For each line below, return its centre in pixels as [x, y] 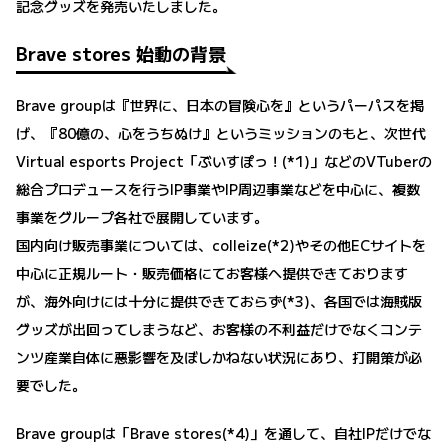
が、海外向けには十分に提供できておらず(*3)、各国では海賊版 [219, 300]
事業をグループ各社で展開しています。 [142, 216]
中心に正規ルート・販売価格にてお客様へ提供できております [212, 272]
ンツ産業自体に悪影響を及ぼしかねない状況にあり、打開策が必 [219, 356]
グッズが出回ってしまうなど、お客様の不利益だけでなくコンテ [219, 328]
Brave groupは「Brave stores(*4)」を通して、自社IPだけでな [223, 432]
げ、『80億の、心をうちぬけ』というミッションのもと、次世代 [221, 132]
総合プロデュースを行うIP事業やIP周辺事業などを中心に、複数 [218, 188]
